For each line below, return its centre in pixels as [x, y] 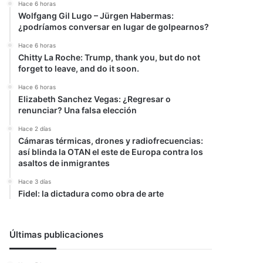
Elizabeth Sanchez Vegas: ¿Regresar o [95, 99]
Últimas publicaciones [57, 235]
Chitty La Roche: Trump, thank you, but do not [109, 57]
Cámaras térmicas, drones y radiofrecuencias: [111, 141]
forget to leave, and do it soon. [79, 68]
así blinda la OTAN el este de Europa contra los [111, 152]
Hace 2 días [35, 129]
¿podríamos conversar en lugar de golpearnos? [114, 27]
